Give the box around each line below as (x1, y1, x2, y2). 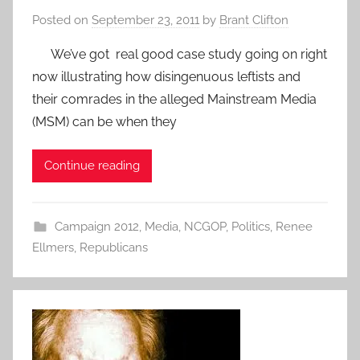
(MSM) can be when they (32, 113, 177, 129)
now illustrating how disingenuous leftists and (32, 68, 301, 84)
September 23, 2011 (92, 12, 199, 27)
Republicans (80, 239, 148, 255)
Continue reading (44, 158, 140, 174)
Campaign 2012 (54, 219, 139, 234)
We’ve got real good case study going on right (32, 46, 327, 62)
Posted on (32, 12, 92, 27)
